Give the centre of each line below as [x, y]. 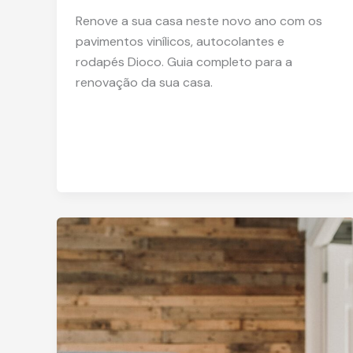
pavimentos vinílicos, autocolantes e [180, 42]
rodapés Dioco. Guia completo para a [184, 62]
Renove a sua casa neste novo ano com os [199, 21]
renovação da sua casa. [144, 83]
